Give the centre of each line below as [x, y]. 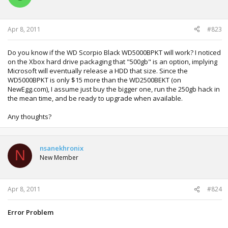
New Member [59, 157]
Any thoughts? [30, 116]
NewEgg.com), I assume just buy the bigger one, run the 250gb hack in [114, 89]
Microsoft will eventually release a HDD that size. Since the [98, 70]
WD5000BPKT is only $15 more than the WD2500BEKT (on [94, 80]
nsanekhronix [62, 148]
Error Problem [31, 212]
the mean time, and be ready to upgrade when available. [95, 98]
